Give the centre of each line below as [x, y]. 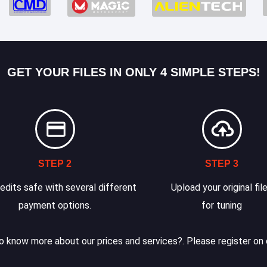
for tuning [222, 205]
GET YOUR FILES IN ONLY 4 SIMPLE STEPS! [133, 72]
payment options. [55, 205]
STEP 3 [222, 164]
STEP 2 [55, 164]
